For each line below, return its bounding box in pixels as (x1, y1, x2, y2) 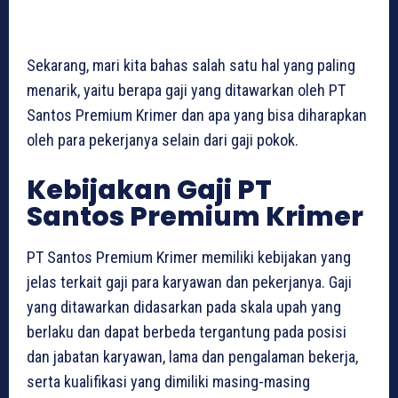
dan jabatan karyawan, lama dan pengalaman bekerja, (27, 346, 358, 366)
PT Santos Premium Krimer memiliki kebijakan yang (27, 247, 351, 267)
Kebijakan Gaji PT (27, 171, 272, 209)
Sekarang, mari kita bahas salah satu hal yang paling (27, 55, 355, 75)
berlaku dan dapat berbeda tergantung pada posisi (27, 322, 346, 341)
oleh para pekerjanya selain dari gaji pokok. (27, 130, 298, 149)
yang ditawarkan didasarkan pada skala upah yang (27, 297, 341, 316)
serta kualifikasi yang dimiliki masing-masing (27, 371, 310, 391)
